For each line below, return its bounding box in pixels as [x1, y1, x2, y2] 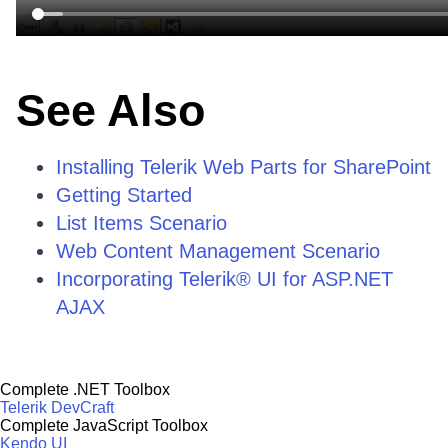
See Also [16, 85, 205, 136]
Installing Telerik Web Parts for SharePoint [56, 156, 431, 178]
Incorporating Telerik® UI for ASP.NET [56, 268, 393, 290]
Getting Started [56, 184, 192, 206]
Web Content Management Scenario [56, 240, 380, 262]
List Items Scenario [56, 212, 227, 234]
